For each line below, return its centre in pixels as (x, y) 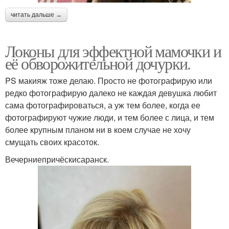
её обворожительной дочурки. (98, 63)
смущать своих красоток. (52, 142)
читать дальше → (36, 15)
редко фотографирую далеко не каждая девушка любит (111, 93)
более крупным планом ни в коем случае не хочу (98, 129)
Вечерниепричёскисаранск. (57, 159)
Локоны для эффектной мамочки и (113, 51)
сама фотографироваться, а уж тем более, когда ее (103, 105)
